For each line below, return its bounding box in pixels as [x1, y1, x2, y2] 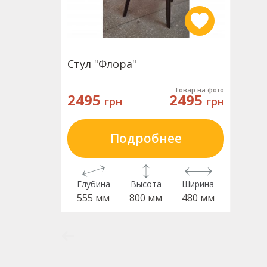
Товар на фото [174, 85, 224, 94]
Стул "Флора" [67, 57, 136, 71]
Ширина [182, 178, 215, 190]
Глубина [77, 178, 111, 190]
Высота [130, 178, 162, 190]
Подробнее [110, 130, 182, 147]
